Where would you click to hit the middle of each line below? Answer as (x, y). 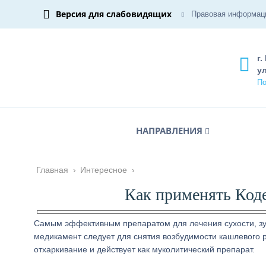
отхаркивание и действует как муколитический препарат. (144, 249)
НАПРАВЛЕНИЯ (169, 131)
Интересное (104, 170)
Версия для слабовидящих (114, 14)
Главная (52, 170)
